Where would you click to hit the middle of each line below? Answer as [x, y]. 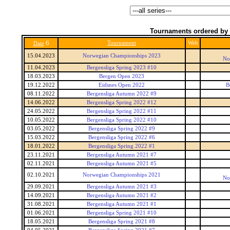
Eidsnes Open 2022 [122, 85]
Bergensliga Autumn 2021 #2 [122, 195]
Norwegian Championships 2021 [122, 175]
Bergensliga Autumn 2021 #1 [122, 204]
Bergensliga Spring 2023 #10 [122, 68]
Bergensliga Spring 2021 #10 [122, 213]
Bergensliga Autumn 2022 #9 [122, 94]
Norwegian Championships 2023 [122, 56]
